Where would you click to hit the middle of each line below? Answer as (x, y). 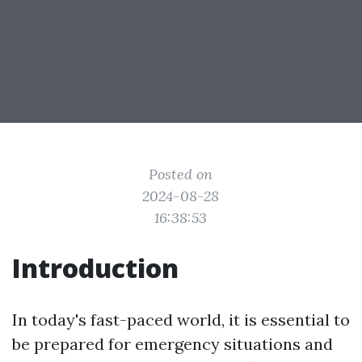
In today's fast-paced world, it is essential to (181, 320)
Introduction (95, 268)
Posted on (181, 174)
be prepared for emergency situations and (173, 344)
